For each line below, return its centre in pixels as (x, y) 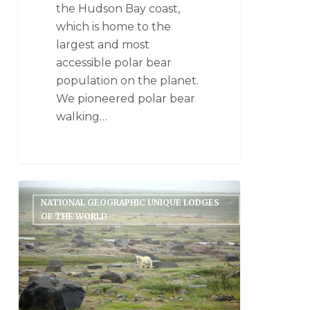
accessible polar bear (114, 62)
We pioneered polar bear (126, 98)
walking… (82, 116)
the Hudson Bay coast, (118, 8)
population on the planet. (128, 80)
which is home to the (114, 26)
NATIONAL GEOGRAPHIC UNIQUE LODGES (130, 203)
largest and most (103, 44)
